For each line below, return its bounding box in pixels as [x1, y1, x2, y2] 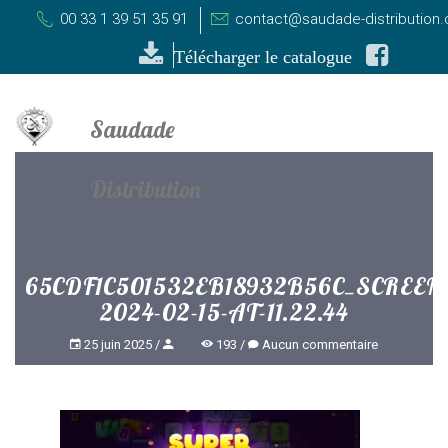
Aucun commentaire [262, 337, 378, 352]
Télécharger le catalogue [173, 47, 352, 66]
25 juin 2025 [84, 337, 152, 352]
